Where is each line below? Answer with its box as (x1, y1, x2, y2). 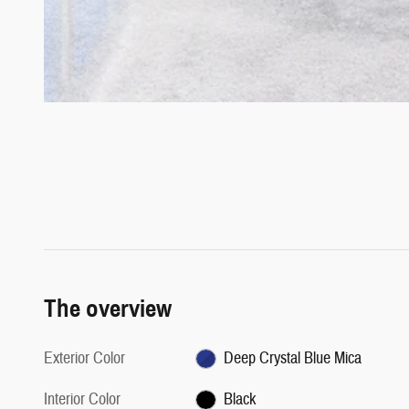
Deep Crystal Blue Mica (223, 347, 362, 369)
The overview (44, 292, 172, 324)
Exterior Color (44, 347, 125, 369)
